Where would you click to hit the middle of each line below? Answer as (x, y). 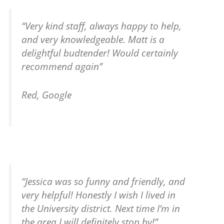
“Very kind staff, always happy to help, (102, 26)
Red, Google (47, 95)
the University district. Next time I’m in (101, 208)
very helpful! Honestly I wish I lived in (99, 195)
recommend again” (62, 66)
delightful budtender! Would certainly (100, 53)
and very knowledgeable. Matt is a (93, 39)
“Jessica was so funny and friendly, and (103, 181)
